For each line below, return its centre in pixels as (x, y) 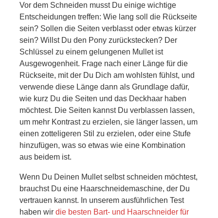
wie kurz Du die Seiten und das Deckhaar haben (103, 99)
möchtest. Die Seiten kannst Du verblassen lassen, (107, 110)
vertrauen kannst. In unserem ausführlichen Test (102, 200)
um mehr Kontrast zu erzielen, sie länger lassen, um (109, 122)
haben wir (37, 212)
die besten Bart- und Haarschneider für (122, 212)
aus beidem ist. (45, 157)
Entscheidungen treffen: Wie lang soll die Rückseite (108, 17)
